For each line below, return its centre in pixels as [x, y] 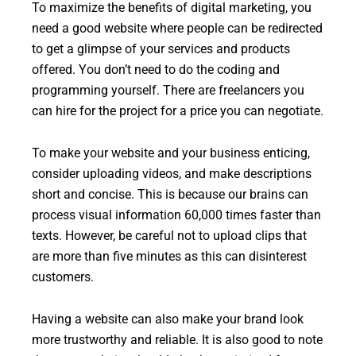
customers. [63, 277]
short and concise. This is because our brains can [170, 194]
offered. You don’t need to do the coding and [156, 70]
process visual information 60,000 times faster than [176, 215]
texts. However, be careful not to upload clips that [169, 236]
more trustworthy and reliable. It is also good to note [177, 341]
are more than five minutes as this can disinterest [169, 256]
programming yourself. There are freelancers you [168, 90]
